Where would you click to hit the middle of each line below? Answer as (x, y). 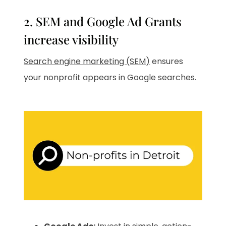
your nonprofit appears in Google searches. (110, 78)
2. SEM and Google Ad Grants (103, 21)
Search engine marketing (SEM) (87, 62)
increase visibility (71, 40)
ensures (167, 62)
